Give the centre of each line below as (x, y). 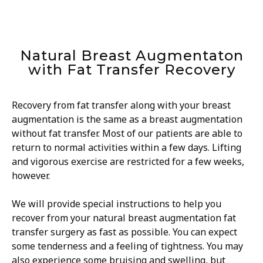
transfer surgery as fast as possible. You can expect (124, 232)
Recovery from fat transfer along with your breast (121, 105)
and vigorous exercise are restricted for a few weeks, (128, 162)
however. (31, 176)
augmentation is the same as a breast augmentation (127, 119)
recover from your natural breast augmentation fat (124, 218)
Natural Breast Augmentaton (131, 56)
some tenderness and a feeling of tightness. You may (127, 246)
